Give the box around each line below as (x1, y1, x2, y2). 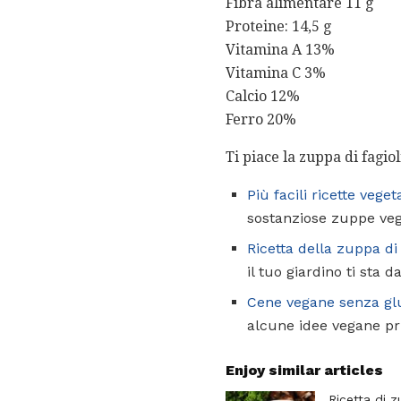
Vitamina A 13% (226, 41, 335, 59)
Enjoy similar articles (226, 362, 383, 380)
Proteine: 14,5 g (226, 18, 331, 36)
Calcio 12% (226, 88, 300, 106)
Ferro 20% (226, 111, 296, 129)
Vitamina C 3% (226, 64, 326, 82)
